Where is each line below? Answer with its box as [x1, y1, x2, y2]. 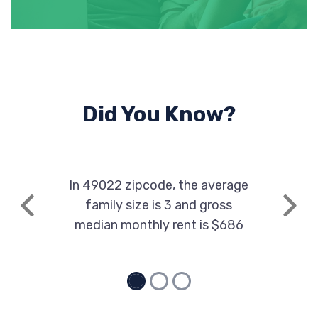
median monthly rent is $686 [74, 217, 243, 233]
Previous [26, 206, 73, 220]
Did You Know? [82, 102, 236, 127]
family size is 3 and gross [85, 197, 233, 213]
